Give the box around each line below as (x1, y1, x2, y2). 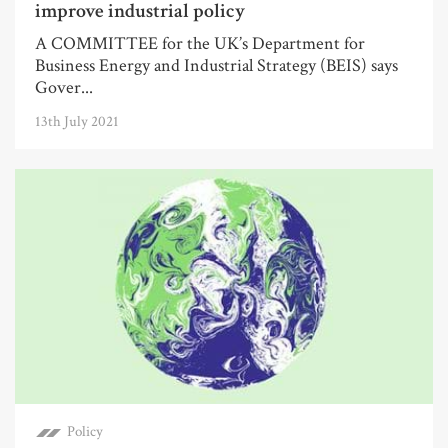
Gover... (35, 76, 93, 100)
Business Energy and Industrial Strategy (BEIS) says (35, 54, 398, 78)
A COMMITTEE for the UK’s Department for (35, 32, 365, 56)
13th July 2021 (35, 112, 119, 132)
